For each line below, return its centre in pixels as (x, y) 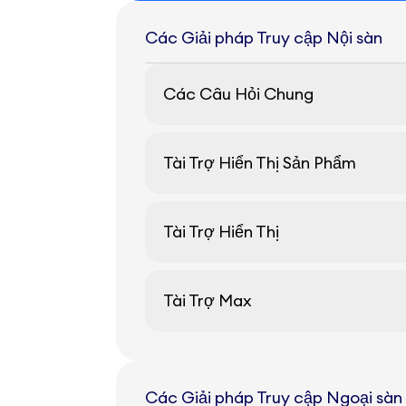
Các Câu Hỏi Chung (238, 94)
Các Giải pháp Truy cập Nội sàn (264, 38)
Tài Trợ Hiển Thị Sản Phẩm (260, 163)
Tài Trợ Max (208, 300)
